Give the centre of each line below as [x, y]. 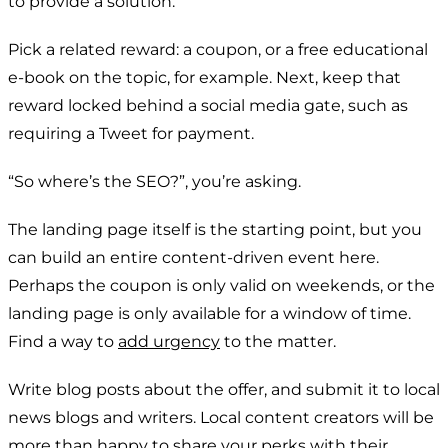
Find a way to [63, 341]
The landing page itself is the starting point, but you [215, 229]
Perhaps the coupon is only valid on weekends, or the [221, 285]
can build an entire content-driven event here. [193, 257]
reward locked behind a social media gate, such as [208, 105]
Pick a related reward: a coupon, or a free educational [218, 49]
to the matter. [278, 341]
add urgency [169, 341]
